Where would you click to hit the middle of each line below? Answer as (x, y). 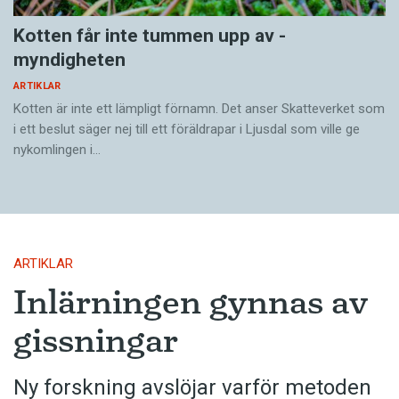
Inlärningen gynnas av (191, 302)
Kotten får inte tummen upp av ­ (150, 36)
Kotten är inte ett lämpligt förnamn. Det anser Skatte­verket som (199, 109)
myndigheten (69, 60)
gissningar (96, 341)
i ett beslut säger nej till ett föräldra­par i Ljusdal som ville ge (187, 130)
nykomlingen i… (57, 150)
